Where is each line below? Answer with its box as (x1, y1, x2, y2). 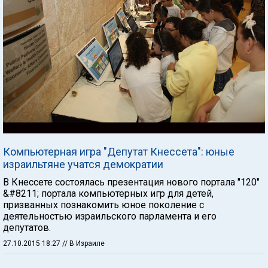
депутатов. (3, 221, 51, 233)
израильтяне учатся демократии (3, 157, 163, 170)
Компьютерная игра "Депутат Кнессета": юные (3, 145, 234, 158)
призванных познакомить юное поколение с (3, 199, 204, 211)
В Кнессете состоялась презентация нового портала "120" (3, 176, 260, 188)
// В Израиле (62, 239, 105, 248)
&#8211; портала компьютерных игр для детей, (3, 187, 214, 199)
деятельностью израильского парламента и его (3, 210, 217, 222)
